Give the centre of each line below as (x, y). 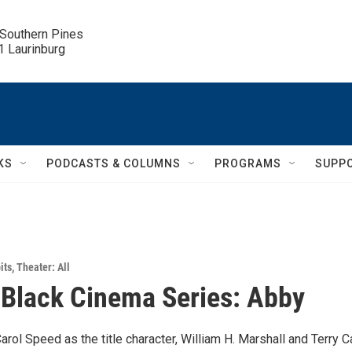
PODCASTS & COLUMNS (114, 163)
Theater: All (43, 267)
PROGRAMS (248, 163)
